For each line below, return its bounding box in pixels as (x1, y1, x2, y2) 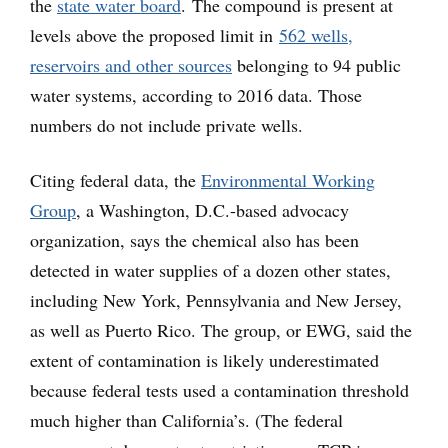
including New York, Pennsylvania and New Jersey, (30, 288, 402, 313)
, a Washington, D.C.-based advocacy (76, 198, 349, 223)
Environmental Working (201, 168, 375, 193)
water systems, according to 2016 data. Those (30, 83, 362, 108)
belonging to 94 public (232, 53, 401, 78)
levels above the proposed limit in (30, 23, 279, 48)
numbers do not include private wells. (30, 113, 303, 138)
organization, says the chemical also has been (30, 228, 359, 253)
